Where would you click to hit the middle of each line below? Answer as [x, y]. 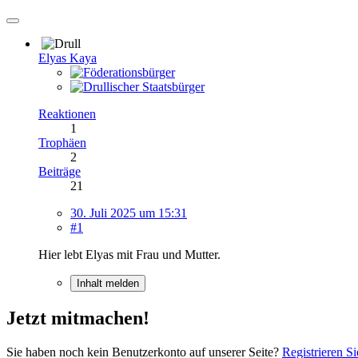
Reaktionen [67, 113]
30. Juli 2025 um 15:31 [129, 213]
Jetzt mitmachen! [78, 318]
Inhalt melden [108, 283]
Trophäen [62, 142]
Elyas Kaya [68, 58]
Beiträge [60, 171]
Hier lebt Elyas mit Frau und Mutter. [129, 254]
